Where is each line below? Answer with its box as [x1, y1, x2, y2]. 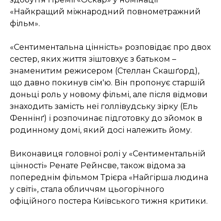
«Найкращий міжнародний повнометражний [10, 7, 201, 17]
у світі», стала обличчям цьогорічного [10, 184, 164, 194]
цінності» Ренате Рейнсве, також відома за [10, 161, 185, 171]
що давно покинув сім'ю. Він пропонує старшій [10, 78, 205, 88]
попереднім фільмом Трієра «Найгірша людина [10, 173, 208, 183]
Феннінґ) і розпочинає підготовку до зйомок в [10, 113, 202, 123]
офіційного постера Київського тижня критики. [10, 196, 210, 206]
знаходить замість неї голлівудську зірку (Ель [10, 102, 198, 111]
